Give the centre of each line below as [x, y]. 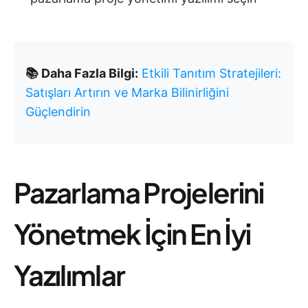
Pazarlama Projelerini [139, 192]
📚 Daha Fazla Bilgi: [82, 73]
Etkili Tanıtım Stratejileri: [211, 73]
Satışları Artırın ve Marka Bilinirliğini [127, 92]
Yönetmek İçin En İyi [132, 233]
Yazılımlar [69, 275]
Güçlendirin [58, 112]
